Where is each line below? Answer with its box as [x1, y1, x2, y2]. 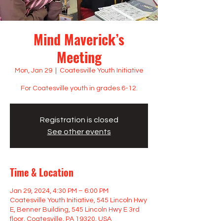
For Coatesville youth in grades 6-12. [20, 85, 138, 92]
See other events [47, 128, 111, 136]
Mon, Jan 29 [14, 67, 52, 74]
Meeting [56, 47, 102, 67]
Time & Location [10, 165, 74, 180]
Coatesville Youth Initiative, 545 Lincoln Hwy [10, 197, 147, 204]
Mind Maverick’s [34, 29, 124, 49]
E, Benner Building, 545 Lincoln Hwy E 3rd [10, 206, 140, 213]
